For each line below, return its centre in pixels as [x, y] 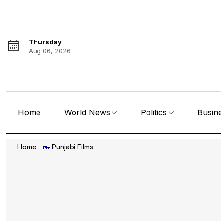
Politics [154, 113]
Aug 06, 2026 [50, 51]
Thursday [45, 42]
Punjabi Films [73, 147]
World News [87, 113]
